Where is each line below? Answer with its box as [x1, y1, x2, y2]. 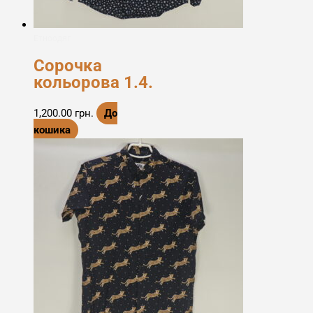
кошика [34, 123, 71, 136]
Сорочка [34, 56, 102, 76]
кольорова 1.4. [34, 73, 153, 93]
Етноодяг [34, 32, 71, 43]
